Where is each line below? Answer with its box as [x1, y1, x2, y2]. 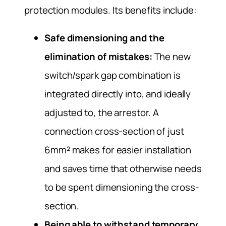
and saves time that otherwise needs [44, 162, 202, 176]
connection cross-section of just [44, 125, 184, 138]
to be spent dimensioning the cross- [44, 181, 199, 194]
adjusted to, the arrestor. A [44, 106, 159, 120]
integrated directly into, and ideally [44, 87, 191, 101]
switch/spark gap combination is [44, 69, 181, 82]
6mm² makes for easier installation [44, 143, 191, 157]
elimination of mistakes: [44, 50, 152, 64]
